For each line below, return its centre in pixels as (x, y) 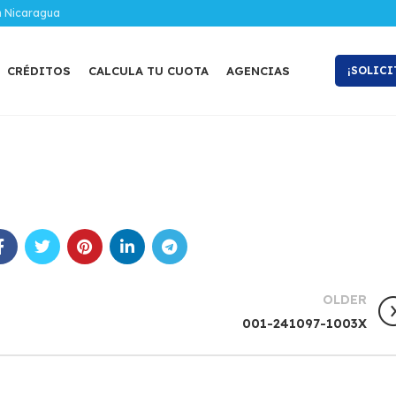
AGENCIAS (258, 70)
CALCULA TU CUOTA (148, 70)
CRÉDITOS (39, 70)
